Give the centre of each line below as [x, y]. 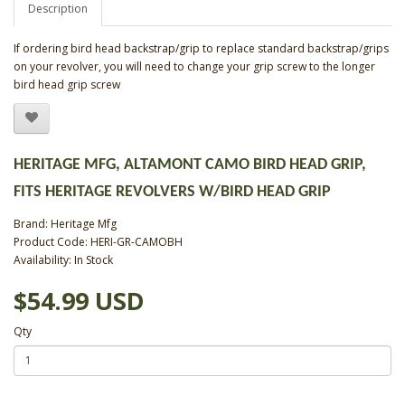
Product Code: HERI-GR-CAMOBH [98, 241]
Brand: [32, 223]
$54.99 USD [79, 300]
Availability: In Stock [63, 259]
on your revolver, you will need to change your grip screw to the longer [194, 66]
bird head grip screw [67, 84]
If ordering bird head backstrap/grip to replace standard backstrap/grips [201, 48]
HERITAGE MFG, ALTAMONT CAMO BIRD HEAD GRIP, [190, 165]
